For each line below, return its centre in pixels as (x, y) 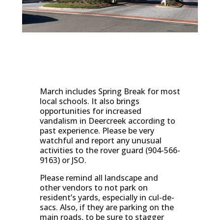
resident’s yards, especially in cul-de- (107, 198)
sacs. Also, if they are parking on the (107, 207)
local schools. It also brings (89, 101)
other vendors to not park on (94, 188)
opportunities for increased (90, 111)
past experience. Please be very (97, 131)
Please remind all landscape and (99, 178)
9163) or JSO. (63, 160)
